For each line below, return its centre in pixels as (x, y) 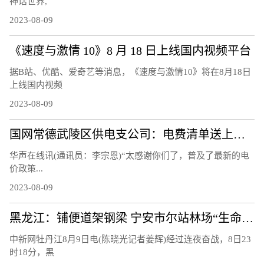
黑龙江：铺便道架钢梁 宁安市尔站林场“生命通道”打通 (247, 218)
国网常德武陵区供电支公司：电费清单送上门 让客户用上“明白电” (239, 134)
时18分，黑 (32, 252)
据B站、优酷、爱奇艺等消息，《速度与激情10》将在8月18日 (130, 72)
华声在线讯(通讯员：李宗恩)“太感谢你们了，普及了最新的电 (129, 155)
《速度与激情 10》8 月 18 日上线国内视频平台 (130, 50)
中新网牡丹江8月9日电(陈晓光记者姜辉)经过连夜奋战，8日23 (130, 239)
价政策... (26, 168)
